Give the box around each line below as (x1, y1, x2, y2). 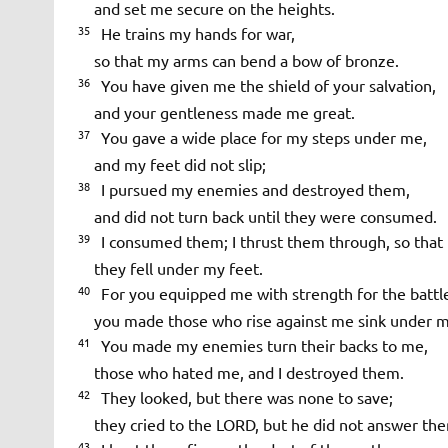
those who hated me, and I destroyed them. (77, 361, 404, 382)
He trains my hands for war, (92, 22, 295, 43)
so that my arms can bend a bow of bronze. (77, 49, 399, 70)
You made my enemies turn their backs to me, (92, 334, 428, 355)
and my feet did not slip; (77, 153, 266, 174)
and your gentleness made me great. (77, 101, 355, 122)
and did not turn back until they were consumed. (77, 205, 437, 226)
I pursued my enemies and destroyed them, (92, 178, 410, 199)
